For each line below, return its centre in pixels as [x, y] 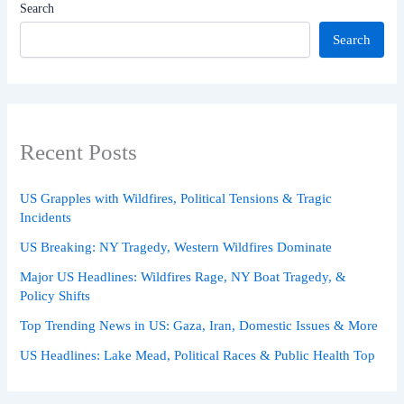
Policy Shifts [55, 296]
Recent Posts [79, 151]
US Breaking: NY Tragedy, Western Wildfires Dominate [176, 248]
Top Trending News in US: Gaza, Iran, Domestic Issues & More [199, 326]
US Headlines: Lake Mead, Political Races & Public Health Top [198, 356]
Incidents [46, 218]
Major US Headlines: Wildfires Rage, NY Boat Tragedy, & [184, 277]
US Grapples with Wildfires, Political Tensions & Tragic [176, 199]
